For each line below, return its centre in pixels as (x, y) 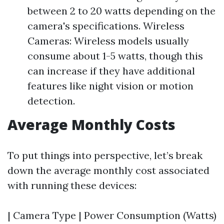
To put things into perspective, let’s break (105, 155)
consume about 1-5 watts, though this (115, 56)
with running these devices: (72, 185)
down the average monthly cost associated (108, 170)
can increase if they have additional (111, 71)
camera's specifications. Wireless (106, 26)
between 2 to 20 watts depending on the (121, 11)
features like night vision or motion (110, 86)
